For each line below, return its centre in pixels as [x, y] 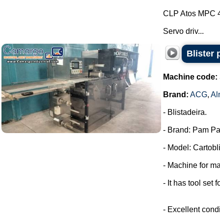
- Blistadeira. [185, 112]
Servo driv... [183, 31]
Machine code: [190, 77]
